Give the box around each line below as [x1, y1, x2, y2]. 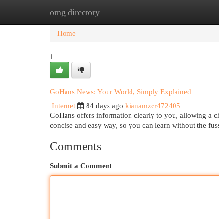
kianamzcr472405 [125, 102, 180, 109]
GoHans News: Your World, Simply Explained [50, 88, 191, 96]
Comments [50, 140, 101, 153]
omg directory [50, 7, 100, 17]
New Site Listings [98, 8, 151, 16]
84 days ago [86, 102, 123, 109]
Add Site [166, 8, 192, 16]
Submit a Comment [50, 162, 112, 170]
